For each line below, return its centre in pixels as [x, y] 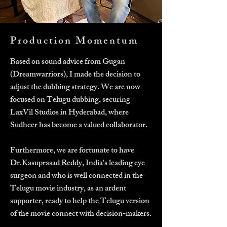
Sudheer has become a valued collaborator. [79, 126]
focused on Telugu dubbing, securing [70, 101]
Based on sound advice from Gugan [68, 63]
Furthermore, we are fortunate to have [72, 151]
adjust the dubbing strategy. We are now [75, 88]
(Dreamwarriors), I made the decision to [75, 75]
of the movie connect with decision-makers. [81, 215]
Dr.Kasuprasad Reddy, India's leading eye [78, 164]
